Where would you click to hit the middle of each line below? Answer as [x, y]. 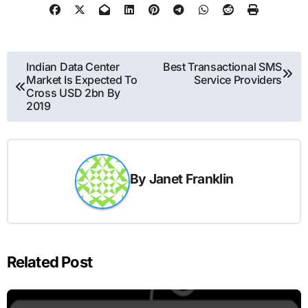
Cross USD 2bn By [73, 92]
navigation [48, 87]
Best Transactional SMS [222, 66]
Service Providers [238, 79]
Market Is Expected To [82, 79]
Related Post [49, 262]
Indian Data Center [73, 66]
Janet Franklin [191, 179]
